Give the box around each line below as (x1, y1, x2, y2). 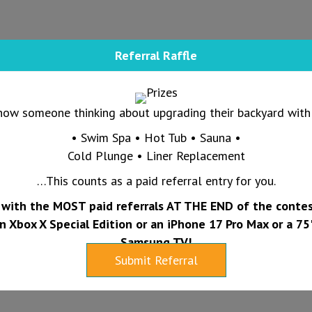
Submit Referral (114, 252, 198, 268)
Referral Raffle (115, 47, 197, 63)
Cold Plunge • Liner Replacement (67, 148, 245, 164)
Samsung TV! (120, 234, 192, 250)
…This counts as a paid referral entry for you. (36, 173, 276, 189)
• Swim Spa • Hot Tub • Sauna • (71, 130, 241, 146)
